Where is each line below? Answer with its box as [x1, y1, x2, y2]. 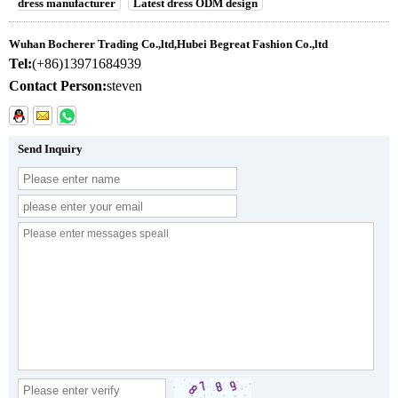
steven [107, 78, 142, 94]
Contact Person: [9, 78, 107, 94]
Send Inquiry [18, 142, 83, 156]
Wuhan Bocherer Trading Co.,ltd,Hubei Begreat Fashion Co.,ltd [9, 37, 328, 52]
